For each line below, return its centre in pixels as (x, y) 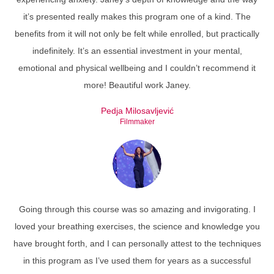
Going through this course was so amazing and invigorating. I (137, 209)
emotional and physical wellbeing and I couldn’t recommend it (137, 68)
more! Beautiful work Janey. (137, 85)
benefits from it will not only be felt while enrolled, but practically (137, 34)
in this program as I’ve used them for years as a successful (137, 261)
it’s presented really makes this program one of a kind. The (137, 17)
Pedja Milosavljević (137, 111)
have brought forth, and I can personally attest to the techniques (137, 243)
